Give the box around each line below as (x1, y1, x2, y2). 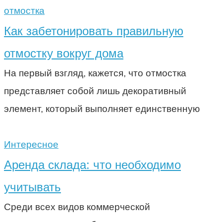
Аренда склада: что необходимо (4, 158, 181, 171)
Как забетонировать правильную (4, 24, 183, 38)
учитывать (4, 180, 61, 194)
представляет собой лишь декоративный (4, 85, 186, 96)
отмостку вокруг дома (4, 46, 123, 60)
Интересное (4, 139, 58, 150)
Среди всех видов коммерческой (4, 201, 150, 212)
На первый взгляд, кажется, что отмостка (4, 67, 186, 78)
